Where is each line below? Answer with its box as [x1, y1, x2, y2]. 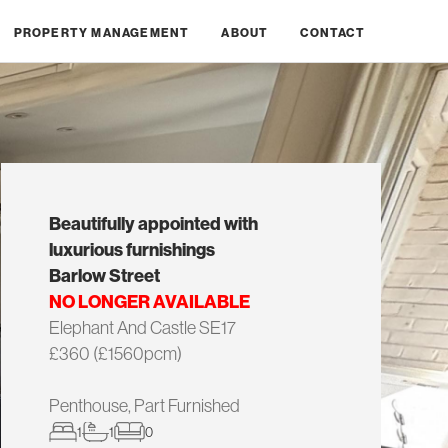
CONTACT [300, 25, 365, 40]
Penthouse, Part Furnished [48, 394, 240, 417]
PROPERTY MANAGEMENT [13, 25, 190, 40]
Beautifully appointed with [48, 212, 258, 235]
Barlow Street [48, 264, 160, 287]
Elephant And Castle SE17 [48, 316, 236, 339]
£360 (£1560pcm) [48, 342, 182, 365]
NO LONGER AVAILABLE [48, 290, 250, 313]
